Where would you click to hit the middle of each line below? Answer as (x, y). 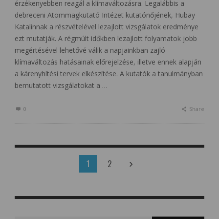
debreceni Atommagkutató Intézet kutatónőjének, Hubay (105, 15)
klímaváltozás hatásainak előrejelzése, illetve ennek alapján (108, 62)
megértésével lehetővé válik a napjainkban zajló (90, 50)
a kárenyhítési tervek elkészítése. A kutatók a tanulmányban (109, 74)
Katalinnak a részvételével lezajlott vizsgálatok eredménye (107, 27)
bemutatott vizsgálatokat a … (61, 86)
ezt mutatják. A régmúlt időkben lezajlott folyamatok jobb (106, 39)
